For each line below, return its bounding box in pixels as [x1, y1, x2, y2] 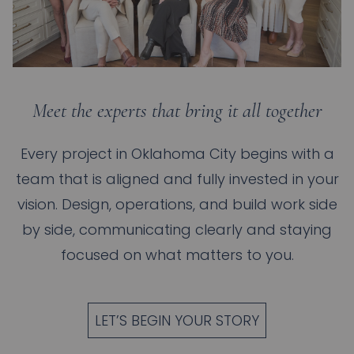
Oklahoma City [130, 144, 236, 164]
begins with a [235, 144, 334, 164]
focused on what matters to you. [60, 245, 294, 265]
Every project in [20, 144, 131, 164]
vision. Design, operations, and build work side [17, 194, 337, 214]
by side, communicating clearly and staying [22, 220, 332, 239]
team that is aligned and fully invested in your [15, 169, 339, 189]
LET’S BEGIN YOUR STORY [95, 311, 259, 330]
